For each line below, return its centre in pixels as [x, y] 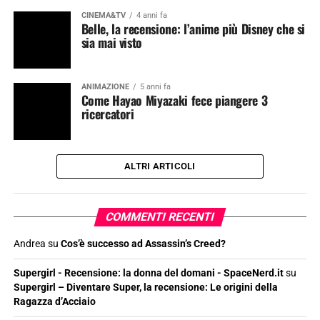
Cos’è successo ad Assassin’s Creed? [143, 244]
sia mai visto [112, 42]
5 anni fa [155, 87]
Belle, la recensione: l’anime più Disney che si [193, 29]
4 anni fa [151, 15]
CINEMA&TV [103, 15]
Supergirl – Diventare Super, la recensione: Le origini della [145, 287]
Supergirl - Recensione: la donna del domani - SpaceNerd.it [148, 273]
